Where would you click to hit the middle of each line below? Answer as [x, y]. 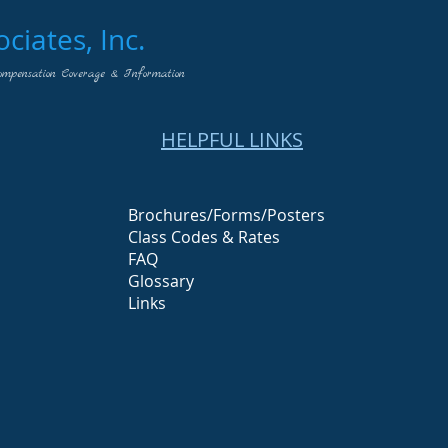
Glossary [161, 281]
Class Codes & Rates [204, 237]
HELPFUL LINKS [232, 139]
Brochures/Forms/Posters [226, 215]
